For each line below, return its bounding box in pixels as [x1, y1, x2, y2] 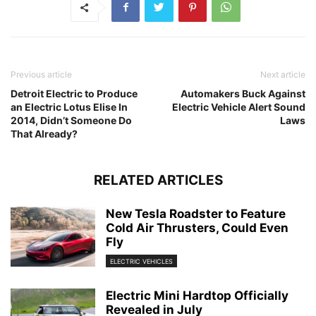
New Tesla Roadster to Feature [106, 206, 286, 221]
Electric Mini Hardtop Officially [106, 288, 288, 303]
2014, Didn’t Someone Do [11, 114, 132, 126]
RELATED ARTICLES [93, 171, 223, 188]
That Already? [11, 127, 78, 140]
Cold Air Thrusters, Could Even [106, 220, 288, 235]
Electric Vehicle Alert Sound [172, 100, 305, 113]
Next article [260, 68, 305, 80]
